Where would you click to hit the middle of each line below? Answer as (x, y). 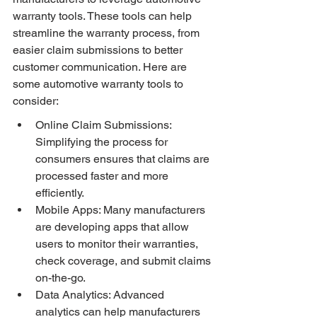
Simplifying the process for (103, 142)
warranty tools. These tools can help (104, 16)
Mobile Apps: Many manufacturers (122, 210)
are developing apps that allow (114, 227)
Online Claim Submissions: (105, 125)
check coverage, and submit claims (125, 261)
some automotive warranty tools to (99, 84)
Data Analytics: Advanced (101, 295)
